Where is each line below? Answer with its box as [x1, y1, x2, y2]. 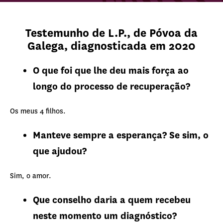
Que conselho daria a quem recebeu [33, 194, 191, 206]
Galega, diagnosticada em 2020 [27, 38, 196, 54]
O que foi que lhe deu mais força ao [33, 64, 189, 77]
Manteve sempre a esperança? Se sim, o [33, 129, 209, 141]
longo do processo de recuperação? [33, 80, 190, 93]
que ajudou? [33, 145, 87, 157]
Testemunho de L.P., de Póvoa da [25, 25, 198, 41]
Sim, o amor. [10, 171, 51, 180]
